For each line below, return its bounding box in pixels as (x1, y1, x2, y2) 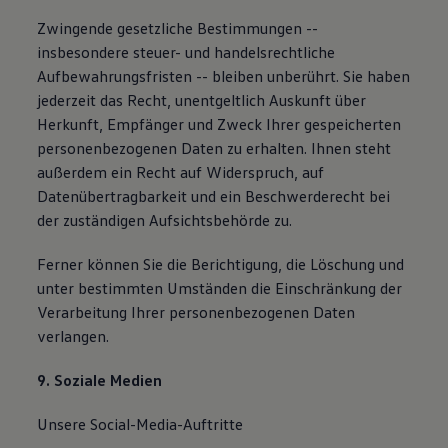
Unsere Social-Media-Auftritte (37, 414, 244, 434)
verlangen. (37, 326, 110, 346)
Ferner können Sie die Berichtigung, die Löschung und (37, 254, 405, 274)
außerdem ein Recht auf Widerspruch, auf (37, 162, 325, 182)
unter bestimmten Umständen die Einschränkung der (37, 278, 403, 298)
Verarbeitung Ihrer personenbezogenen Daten (37, 302, 356, 322)
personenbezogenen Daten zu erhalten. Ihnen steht (37, 138, 392, 158)
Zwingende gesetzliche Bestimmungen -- (37, 18, 319, 38)
